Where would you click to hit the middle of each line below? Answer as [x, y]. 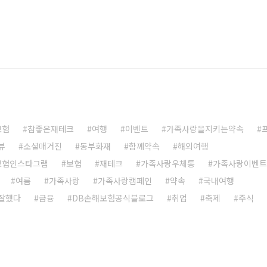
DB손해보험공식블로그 [113, 198]
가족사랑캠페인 [125, 181]
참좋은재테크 [51, 129]
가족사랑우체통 [168, 163]
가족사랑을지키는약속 [205, 129]
